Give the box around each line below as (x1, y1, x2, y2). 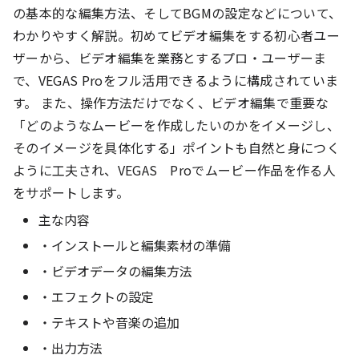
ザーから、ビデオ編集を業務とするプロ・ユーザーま (13, 47, 327, 67)
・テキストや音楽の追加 (38, 312, 196, 332)
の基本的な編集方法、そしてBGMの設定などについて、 (13, 2, 342, 22)
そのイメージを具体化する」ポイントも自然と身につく (13, 137, 341, 157)
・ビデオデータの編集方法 (38, 260, 208, 280)
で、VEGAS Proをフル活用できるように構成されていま (13, 70, 339, 90)
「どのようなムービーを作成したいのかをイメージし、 (13, 115, 341, 135)
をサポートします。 (13, 182, 129, 202)
